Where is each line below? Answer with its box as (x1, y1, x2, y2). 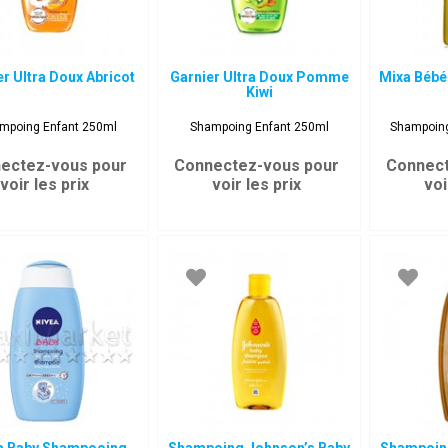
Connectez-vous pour (174, 156, 340, 175)
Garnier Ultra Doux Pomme (169, 69, 349, 85)
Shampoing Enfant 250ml (189, 120, 329, 134)
